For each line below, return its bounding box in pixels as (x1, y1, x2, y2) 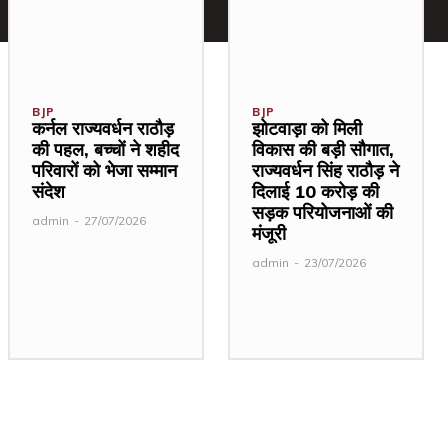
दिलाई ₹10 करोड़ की (252, 180, 379, 204)
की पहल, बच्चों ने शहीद (32, 138, 179, 162)
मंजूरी (252, 222, 286, 246)
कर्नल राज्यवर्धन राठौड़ (32, 117, 174, 141)
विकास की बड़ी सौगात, (252, 138, 394, 162)
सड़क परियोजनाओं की (252, 201, 393, 225)
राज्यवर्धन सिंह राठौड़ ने (252, 159, 399, 183)
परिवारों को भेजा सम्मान (32, 159, 177, 183)
